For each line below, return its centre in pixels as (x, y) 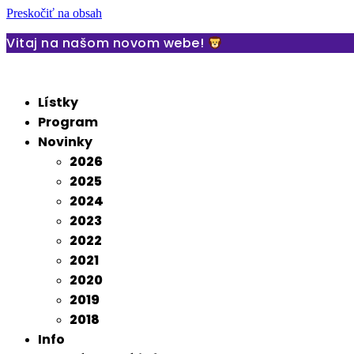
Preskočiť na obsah (54, 13)
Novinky (65, 142)
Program (68, 122)
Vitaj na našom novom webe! (107, 43)
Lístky (58, 102)
